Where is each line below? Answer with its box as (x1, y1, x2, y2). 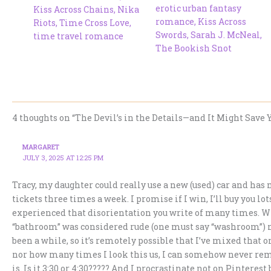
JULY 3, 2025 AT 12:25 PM (22, 153, 104, 163)
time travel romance (33, 30, 123, 42)
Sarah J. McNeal (190, 29, 260, 41)
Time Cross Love (59, 17, 129, 29)
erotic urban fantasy (155, 2, 241, 15)
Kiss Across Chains (33, 4, 114, 16)
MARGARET (22, 142, 60, 152)
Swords (155, 29, 187, 41)
